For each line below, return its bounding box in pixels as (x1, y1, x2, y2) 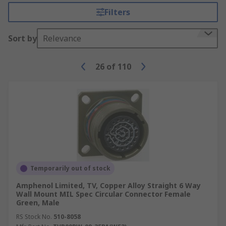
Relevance (43, 33, 81, 44)
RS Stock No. (16, 212, 52, 221)
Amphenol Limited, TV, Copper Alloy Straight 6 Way (16, 181, 201, 190)
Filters (104, 7, 130, 18)
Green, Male (16, 198, 60, 207)
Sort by (8, 33, 37, 44)
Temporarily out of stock (30, 164, 110, 173)
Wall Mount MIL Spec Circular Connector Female (16, 189, 191, 199)
